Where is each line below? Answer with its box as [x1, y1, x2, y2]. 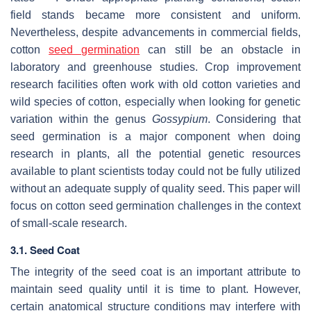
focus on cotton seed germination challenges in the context [10, 199, 301, 212]
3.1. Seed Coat [10, 242, 80, 258]
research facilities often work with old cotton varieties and [10, 78, 301, 90]
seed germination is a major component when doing [10, 130, 301, 142]
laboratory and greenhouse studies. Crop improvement [10, 60, 301, 73]
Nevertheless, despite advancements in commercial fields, [10, 26, 301, 38]
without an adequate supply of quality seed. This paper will [10, 182, 301, 194]
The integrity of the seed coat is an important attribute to [10, 265, 301, 278]
